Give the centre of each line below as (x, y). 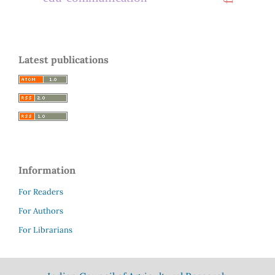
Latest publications (64, 60)
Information (47, 170)
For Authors (41, 211)
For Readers (41, 192)
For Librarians (45, 230)
